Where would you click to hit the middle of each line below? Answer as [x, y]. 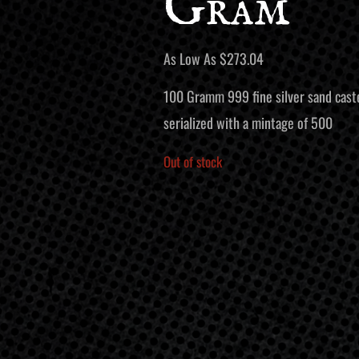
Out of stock [192, 161]
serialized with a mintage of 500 [248, 123]
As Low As [191, 58]
